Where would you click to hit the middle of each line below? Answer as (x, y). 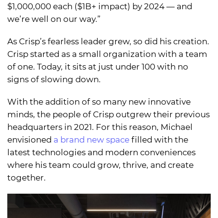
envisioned (30, 139)
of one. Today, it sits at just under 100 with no (98, 66)
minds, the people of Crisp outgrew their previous (109, 114)
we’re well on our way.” (54, 19)
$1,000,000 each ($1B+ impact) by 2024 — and (100, 6)
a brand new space (91, 139)
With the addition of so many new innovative (99, 101)
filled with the (159, 139)
